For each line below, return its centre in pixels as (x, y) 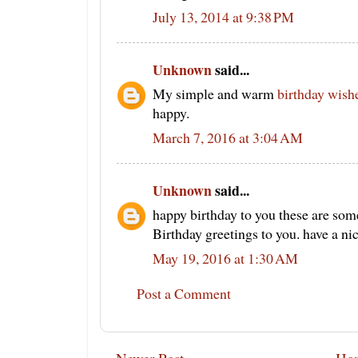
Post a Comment (184, 294)
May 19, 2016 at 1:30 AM (225, 259)
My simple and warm (215, 94)
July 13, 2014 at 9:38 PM (223, 17)
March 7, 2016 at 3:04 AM (228, 138)
